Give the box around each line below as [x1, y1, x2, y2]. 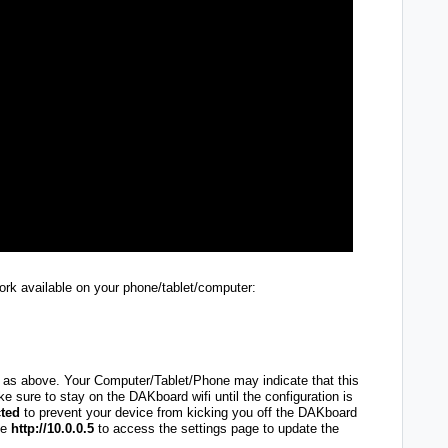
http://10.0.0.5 [11, 420, 94, 436]
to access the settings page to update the [94, 420, 339, 436]
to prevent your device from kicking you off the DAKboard [20, 404, 357, 420]
